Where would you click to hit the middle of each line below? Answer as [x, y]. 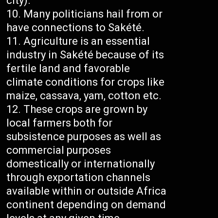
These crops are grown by [86, 109]
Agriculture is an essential [87, 41]
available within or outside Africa [87, 191]
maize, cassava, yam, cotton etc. [84, 96]
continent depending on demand [86, 205]
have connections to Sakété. [76, 28]
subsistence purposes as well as [84, 137]
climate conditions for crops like [86, 82]
